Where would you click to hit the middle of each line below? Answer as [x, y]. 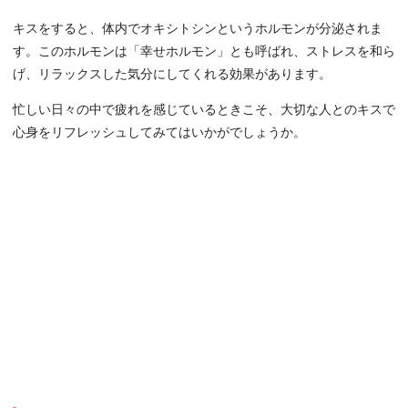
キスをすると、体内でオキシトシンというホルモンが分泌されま [198, 29]
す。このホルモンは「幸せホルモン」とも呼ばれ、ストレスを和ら [204, 52]
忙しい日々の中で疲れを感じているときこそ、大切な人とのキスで [204, 110]
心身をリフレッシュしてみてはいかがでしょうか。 [159, 133]
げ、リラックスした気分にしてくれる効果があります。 [172, 75]
